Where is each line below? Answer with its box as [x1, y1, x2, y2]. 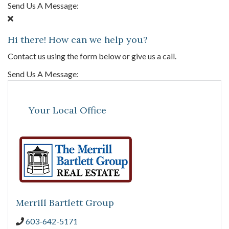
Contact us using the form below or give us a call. [8, 51, 176, 61]
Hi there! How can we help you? [8, 34, 148, 46]
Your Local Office [29, 104, 106, 116]
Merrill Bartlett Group [16, 196, 114, 209]
